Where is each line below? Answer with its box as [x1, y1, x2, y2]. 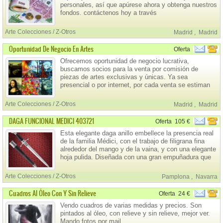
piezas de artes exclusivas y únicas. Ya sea [60, 73, 188, 81]
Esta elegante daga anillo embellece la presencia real [60, 129, 214, 137]
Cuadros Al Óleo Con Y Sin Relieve [9, 189, 96, 198]
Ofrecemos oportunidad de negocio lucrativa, [60, 57, 189, 65]
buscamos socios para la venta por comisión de [60, 65, 198, 73]
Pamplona [162, 173, 191, 180]
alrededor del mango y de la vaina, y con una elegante [60, 145, 216, 153]
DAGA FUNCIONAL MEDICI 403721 [9, 116, 94, 126]
